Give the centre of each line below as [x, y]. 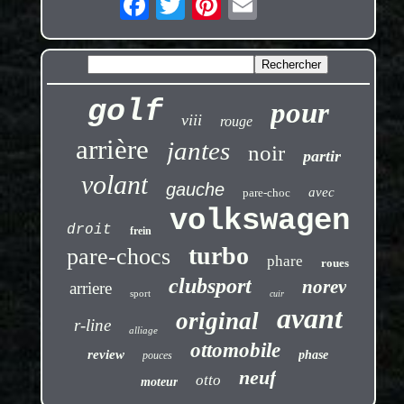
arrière [112, 150]
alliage [143, 331]
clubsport [211, 286]
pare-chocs [119, 257]
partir [321, 156]
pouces [158, 356]
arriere [91, 289]
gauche [196, 190]
